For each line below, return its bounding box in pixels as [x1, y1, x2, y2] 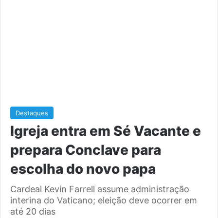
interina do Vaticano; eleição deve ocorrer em [10, 195, 197, 205]
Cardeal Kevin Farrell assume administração [10, 183, 189, 194]
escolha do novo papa [10, 160, 156, 177]
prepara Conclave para [10, 141, 161, 158]
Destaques [16, 109, 48, 117]
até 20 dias [10, 206, 55, 217]
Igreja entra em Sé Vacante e [10, 122, 201, 139]
